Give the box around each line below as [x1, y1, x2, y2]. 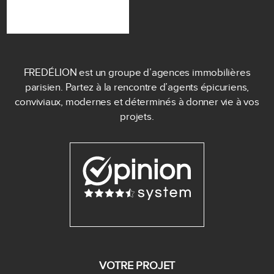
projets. [120, 111, 154, 124]
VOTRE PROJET [98, 259, 176, 272]
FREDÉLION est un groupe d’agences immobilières [23, 67, 251, 80]
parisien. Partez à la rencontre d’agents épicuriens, [24, 81, 250, 94]
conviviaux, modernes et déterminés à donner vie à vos [15, 96, 259, 109]
